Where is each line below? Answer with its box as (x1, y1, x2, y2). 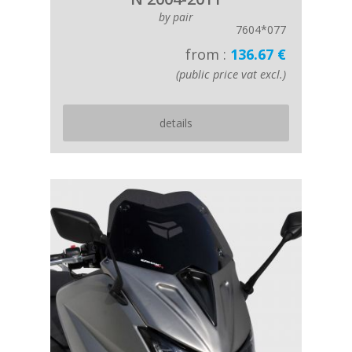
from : (185, 45, 230, 64)
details (159, 115, 192, 130)
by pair (159, 9, 193, 24)
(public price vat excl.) (176, 67, 286, 82)
